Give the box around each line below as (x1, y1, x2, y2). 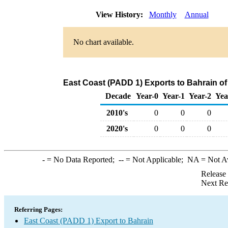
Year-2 (189, 92, 211, 100)
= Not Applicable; (123, 155, 187, 164)
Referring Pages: (14, 206, 63, 213)
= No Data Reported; (44, 155, 119, 164)
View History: (93, 10, 147, 19)
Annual (184, 10, 209, 19)
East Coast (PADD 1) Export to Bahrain (24, 216, 153, 225)
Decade (105, 92, 131, 100)
